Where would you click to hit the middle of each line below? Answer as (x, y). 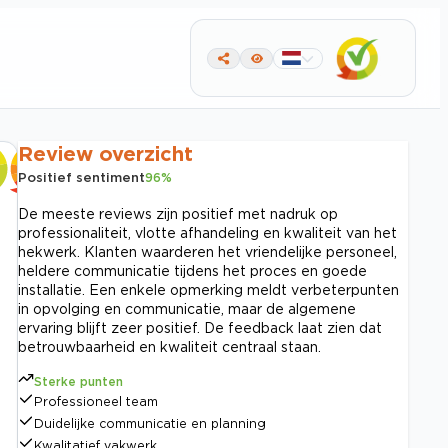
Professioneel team (96, 401)
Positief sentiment (81, 177)
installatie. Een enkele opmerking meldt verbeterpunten (208, 289)
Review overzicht (105, 153)
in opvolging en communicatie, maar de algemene (187, 308)
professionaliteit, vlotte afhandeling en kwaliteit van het (207, 232)
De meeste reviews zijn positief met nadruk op (178, 213)
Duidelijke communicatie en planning (150, 423)
